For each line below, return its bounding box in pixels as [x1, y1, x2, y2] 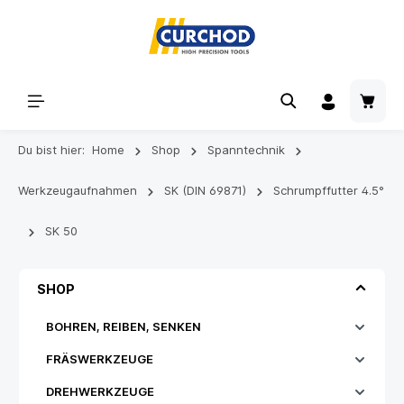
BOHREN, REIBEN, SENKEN [46, 319, 201, 334]
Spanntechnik [207, 142, 285, 157]
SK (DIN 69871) [164, 183, 246, 197]
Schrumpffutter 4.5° [273, 183, 384, 197]
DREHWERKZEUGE [46, 384, 154, 399]
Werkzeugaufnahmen [18, 183, 137, 197]
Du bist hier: [18, 142, 85, 157]
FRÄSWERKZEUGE [46, 352, 153, 366]
